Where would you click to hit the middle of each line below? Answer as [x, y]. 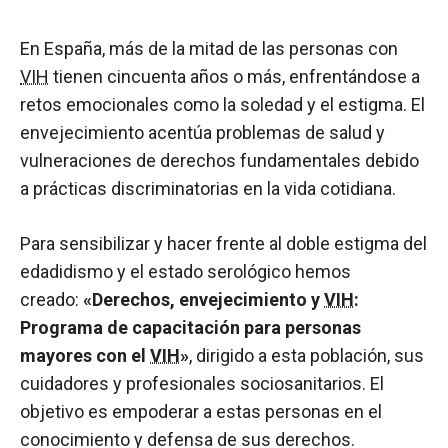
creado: [51, 299]
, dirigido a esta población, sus [306, 355]
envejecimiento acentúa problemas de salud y [202, 132]
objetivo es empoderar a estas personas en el [201, 411]
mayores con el [85, 355]
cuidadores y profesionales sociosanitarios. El [202, 383]
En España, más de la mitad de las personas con [209, 48]
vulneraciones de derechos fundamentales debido [219, 160]
